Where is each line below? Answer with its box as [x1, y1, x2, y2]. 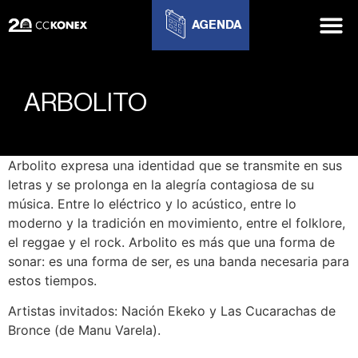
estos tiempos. [8, 272, 97, 288]
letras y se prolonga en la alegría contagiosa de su [8, 177, 314, 193]
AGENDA [191, 19, 241, 31]
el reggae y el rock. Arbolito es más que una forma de [8, 234, 335, 250]
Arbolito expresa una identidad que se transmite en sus [8, 157, 342, 173]
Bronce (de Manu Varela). [8, 322, 161, 339]
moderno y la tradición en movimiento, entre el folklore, [8, 215, 345, 231]
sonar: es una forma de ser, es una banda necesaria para [8, 253, 349, 269]
